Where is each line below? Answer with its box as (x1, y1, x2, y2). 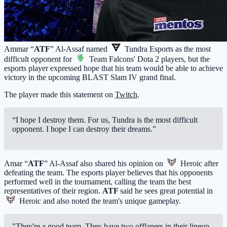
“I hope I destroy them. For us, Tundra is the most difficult (12, 116, 198, 125)
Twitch (115, 90, 137, 99)
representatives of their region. (4, 186, 102, 196)
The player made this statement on (4, 90, 115, 99)
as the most (173, 45, 211, 54)
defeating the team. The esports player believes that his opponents (4, 168, 213, 177)
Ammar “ (4, 45, 34, 54)
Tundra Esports (123, 45, 173, 54)
